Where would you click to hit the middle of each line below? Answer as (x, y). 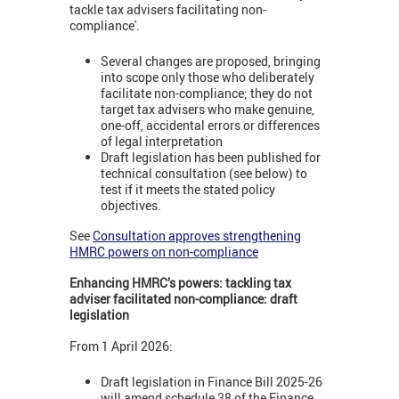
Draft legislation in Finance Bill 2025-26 (212, 382)
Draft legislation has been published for (211, 158)
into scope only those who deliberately (208, 77)
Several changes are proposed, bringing (211, 61)
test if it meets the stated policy (188, 190)
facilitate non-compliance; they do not (207, 94)
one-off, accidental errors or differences (210, 126)
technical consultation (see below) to (204, 174)
